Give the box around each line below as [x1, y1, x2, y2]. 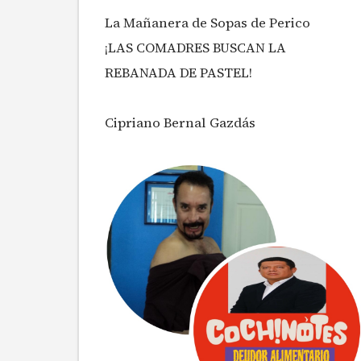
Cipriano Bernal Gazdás [105, 114, 259, 133]
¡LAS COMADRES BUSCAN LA [105, 39, 286, 58]
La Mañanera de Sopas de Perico [105, 14, 310, 33]
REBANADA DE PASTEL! [105, 64, 252, 83]
